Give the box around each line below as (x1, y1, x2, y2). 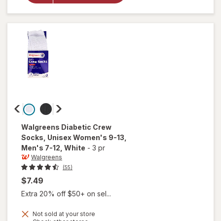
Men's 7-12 (21, 144, 60, 152)
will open (71, 209, 106, 219)
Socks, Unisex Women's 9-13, (21, 133, 127, 142)
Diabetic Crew (61, 123, 111, 132)
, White (60, 144, 85, 152)
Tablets (73, 7, 103, 17)
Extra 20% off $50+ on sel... (21, 189, 111, 198)
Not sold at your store (31, 210, 95, 218)
